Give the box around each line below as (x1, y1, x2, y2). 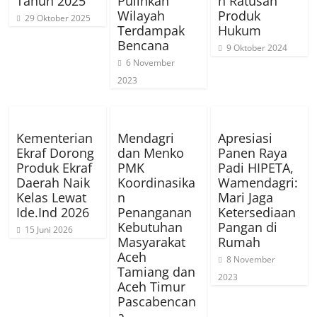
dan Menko (117, 144, 184, 161)
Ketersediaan (217, 203, 296, 221)
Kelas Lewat (16, 188, 87, 206)
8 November (226, 253, 275, 265)
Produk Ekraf (16, 158, 93, 176)
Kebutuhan (117, 218, 183, 236)
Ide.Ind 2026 (16, 203, 90, 221)
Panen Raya (217, 144, 287, 161)
